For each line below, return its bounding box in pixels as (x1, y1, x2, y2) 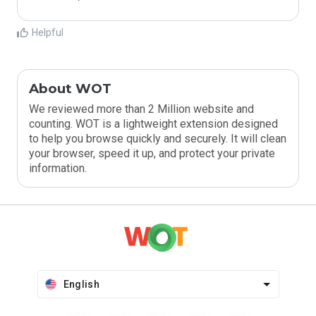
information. (29, 162, 87, 175)
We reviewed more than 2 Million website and (29, 102, 254, 116)
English (63, 279, 100, 290)
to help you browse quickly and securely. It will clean (29, 132, 286, 145)
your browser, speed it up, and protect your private (29, 147, 275, 160)
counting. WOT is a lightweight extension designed (29, 117, 278, 130)
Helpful (32, 27, 63, 38)
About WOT (29, 80, 111, 97)
